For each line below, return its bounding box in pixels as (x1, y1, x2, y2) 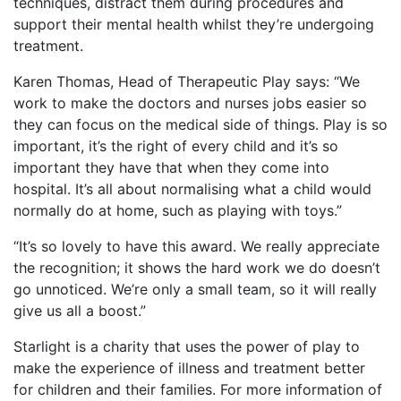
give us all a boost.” (13, 302, 146, 320)
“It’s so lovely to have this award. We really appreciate (13, 237, 380, 256)
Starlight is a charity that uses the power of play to (13, 337, 360, 356)
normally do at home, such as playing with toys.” (13, 201, 342, 220)
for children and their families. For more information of (13, 380, 382, 399)
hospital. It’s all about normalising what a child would (13, 180, 371, 199)
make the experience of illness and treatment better (13, 359, 365, 378)
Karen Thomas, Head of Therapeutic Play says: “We (13, 73, 360, 91)
